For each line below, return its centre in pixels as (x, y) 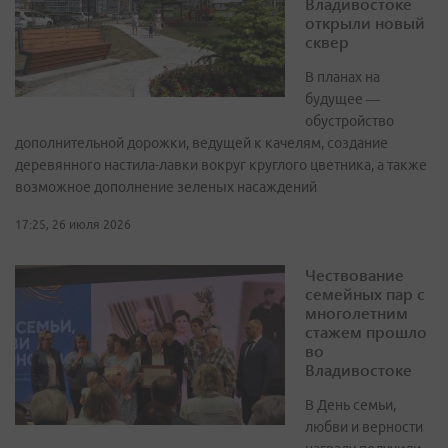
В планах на (342, 76)
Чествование (354, 274)
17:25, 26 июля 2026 (73, 224)
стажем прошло (366, 331)
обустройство (349, 120)
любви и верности (364, 426)
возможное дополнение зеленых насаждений (166, 186)
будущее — (342, 98)
